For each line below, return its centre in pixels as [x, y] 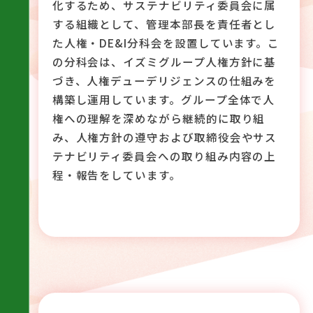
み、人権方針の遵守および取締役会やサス [165, 137]
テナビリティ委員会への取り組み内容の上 [164, 155]
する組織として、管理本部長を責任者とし [164, 23]
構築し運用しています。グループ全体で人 [163, 99]
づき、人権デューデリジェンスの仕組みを [164, 80]
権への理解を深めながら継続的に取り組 [159, 118]
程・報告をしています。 [116, 174]
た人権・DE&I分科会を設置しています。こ [166, 42]
